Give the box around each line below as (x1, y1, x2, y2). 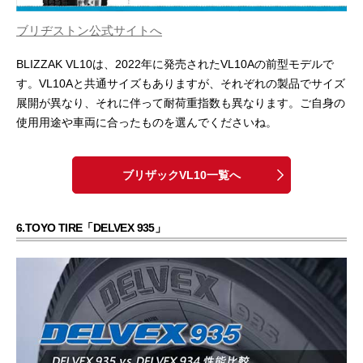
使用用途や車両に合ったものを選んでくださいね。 (16, 115, 277, 129)
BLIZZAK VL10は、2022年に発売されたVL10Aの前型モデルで (16, 57, 334, 70)
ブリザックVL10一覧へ (122, 168, 241, 181)
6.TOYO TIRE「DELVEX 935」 (16, 220, 166, 234)
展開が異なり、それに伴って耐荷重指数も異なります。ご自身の (16, 96, 345, 109)
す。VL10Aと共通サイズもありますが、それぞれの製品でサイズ (16, 76, 345, 90)
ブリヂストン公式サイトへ (16, 23, 162, 37)
